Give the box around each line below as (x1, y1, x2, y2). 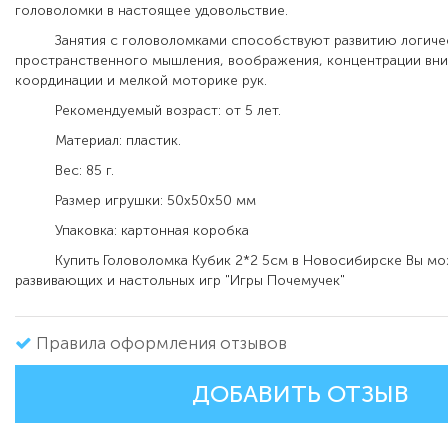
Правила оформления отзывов (36, 333, 287, 354)
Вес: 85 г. (15, 162, 114, 180)
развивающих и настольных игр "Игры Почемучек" (15, 272, 345, 290)
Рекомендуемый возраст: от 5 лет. (15, 102, 281, 120)
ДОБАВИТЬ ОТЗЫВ (191, 380, 409, 409)
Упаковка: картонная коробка (15, 222, 249, 240)
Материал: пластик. (15, 132, 181, 150)
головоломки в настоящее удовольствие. (15, 2, 288, 20)
